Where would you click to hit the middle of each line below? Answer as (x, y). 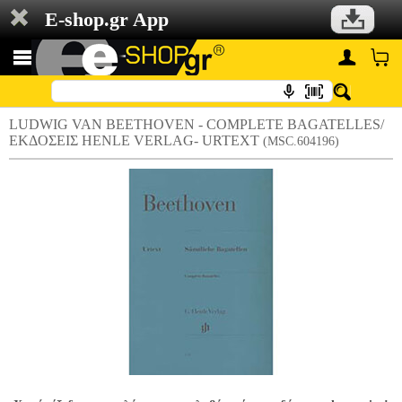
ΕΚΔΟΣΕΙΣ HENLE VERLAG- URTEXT (136, 140)
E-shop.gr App (107, 19)
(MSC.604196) (301, 141)
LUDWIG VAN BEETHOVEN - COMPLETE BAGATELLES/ (197, 124)
